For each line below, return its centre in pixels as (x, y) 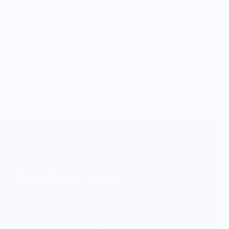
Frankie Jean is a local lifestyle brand (88, 200)
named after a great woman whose (84, 212)
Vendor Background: (57, 154)
